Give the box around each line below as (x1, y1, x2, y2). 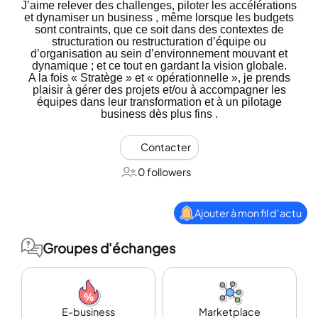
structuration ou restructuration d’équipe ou (52, 35, 266, 48)
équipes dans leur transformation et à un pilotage (36, 96, 282, 108)
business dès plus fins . (100, 108, 218, 120)
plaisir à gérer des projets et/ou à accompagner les (32, 84, 286, 96)
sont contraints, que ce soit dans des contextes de (34, 23, 284, 35)
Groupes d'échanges (43, 240, 176, 257)
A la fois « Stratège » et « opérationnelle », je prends (28, 72, 290, 84)
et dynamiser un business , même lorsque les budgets (24, 11, 294, 23)
